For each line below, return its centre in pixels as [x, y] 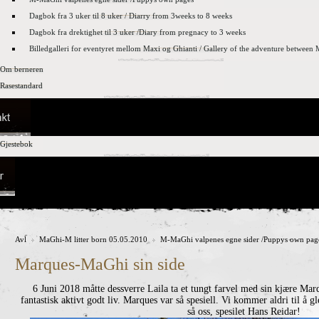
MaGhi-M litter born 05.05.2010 [93, 239]
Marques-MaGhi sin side [100, 264]
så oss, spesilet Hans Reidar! [244, 312]
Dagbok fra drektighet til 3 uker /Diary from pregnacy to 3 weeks [137, 32]
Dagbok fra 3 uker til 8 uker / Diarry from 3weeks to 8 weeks [131, 16]
